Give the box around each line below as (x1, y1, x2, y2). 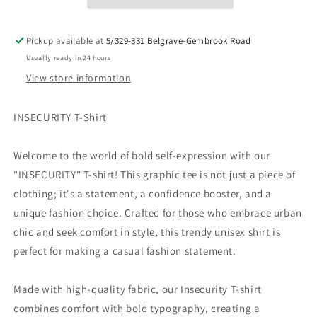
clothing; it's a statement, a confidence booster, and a (13, 187, 272, 200)
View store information (26, 71, 132, 84)
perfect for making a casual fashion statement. (13, 244, 236, 258)
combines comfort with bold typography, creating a (13, 301, 260, 315)
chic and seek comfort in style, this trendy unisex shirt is (13, 225, 281, 238)
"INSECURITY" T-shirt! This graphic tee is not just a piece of (13, 168, 296, 181)
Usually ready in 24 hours (26, 53, 111, 62)
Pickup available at (26, 35, 107, 47)
